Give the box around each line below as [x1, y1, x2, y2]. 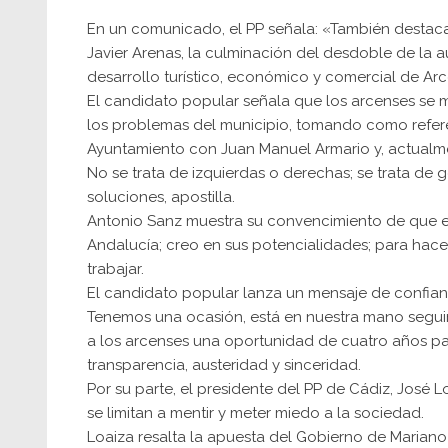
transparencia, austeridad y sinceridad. [87, 356, 361, 375]
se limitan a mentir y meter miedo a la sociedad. [87, 404, 424, 423]
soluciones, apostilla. [87, 188, 235, 207]
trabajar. [87, 260, 144, 279]
